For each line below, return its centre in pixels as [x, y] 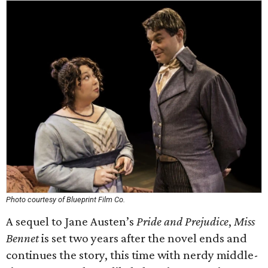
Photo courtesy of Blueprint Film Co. [66, 200]
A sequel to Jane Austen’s [71, 221]
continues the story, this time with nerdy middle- [132, 255]
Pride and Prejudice [182, 221]
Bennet [22, 238]
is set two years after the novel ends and [143, 238]
